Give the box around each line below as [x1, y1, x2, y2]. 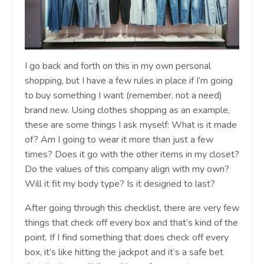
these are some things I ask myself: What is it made [25, 118, 237, 131]
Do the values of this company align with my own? [25, 162, 229, 176]
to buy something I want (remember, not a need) [25, 88, 222, 102]
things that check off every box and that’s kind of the [25, 216, 238, 229]
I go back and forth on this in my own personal [25, 59, 211, 72]
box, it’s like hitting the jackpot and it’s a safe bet [25, 245, 223, 259]
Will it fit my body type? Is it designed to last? [25, 177, 217, 190]
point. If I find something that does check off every [25, 230, 229, 244]
